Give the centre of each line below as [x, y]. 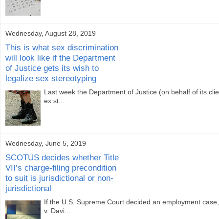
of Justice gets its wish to [52, 68]
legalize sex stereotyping [51, 78]
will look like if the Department [60, 57]
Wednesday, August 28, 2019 [51, 33]
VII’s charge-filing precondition [61, 167]
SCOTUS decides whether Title [62, 157]
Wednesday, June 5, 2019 [46, 143]
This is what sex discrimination [62, 47]
